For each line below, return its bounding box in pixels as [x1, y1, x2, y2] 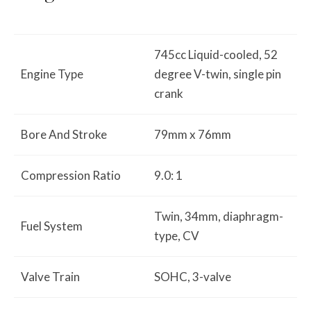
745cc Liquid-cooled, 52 [154, 47, 278, 62]
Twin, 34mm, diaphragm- [154, 208, 283, 224]
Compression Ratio [21, 167, 121, 183]
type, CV [154, 228, 199, 243]
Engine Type [21, 66, 83, 81]
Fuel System [21, 218, 83, 233]
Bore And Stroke [21, 126, 107, 142]
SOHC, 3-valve [154, 269, 231, 284]
